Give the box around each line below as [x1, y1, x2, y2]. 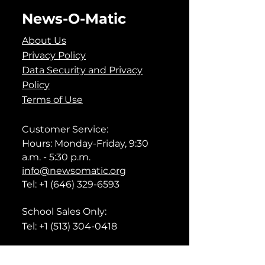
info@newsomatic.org [22, 165, 126, 176]
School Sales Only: [22, 206, 106, 217]
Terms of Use [22, 94, 83, 105]
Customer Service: [22, 124, 108, 135]
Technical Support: [22, 250, 109, 261]
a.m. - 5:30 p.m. [22, 151, 91, 163]
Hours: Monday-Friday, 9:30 [22, 138, 148, 149]
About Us [22, 35, 66, 46]
